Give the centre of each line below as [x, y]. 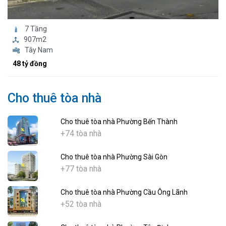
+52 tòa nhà [81, 204]
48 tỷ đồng [30, 64]
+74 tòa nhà [81, 134]
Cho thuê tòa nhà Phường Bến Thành [119, 122]
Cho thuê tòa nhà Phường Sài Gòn [114, 157]
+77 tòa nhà [81, 169]
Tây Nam [39, 50]
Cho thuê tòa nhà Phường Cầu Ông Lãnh [124, 192]
